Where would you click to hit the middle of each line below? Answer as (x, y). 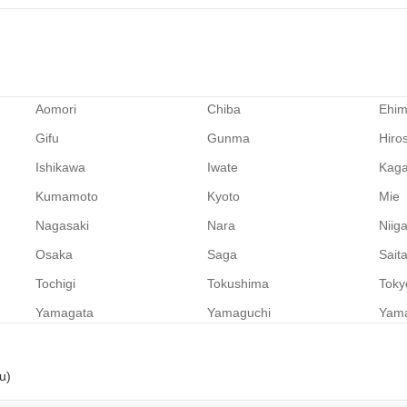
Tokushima (238, 283)
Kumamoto (66, 196)
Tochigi (55, 283)
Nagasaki (62, 225)
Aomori (55, 109)
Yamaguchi (238, 313)
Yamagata (64, 313)
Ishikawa (60, 167)
